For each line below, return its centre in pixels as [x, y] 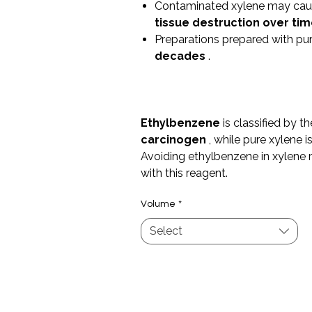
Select [166, 231]
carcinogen [173, 140]
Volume [158, 204]
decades [180, 56]
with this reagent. [184, 173]
